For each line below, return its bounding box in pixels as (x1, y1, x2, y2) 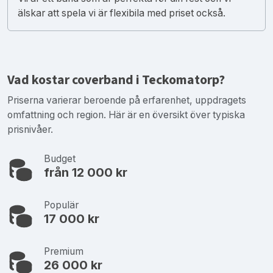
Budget (44, 152, 76, 165)
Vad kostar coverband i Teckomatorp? (7, 70, 225, 90)
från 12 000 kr (44, 165, 127, 180)
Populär (44, 199, 79, 211)
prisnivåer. (7, 123, 53, 135)
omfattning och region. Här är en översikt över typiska (7, 108, 245, 121)
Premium (44, 245, 83, 257)
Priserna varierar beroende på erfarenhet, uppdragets (7, 94, 246, 106)
